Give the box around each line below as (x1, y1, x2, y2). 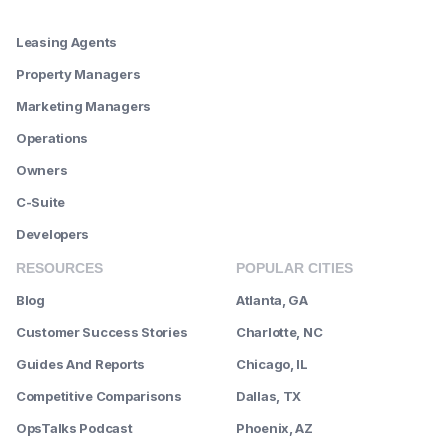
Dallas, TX (236, 387, 302, 404)
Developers (16, 226, 90, 243)
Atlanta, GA (236, 291, 308, 308)
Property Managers (16, 66, 141, 83)
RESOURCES (16, 260, 103, 277)
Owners (16, 162, 68, 179)
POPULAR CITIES (236, 260, 353, 277)
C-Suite (16, 194, 66, 211)
